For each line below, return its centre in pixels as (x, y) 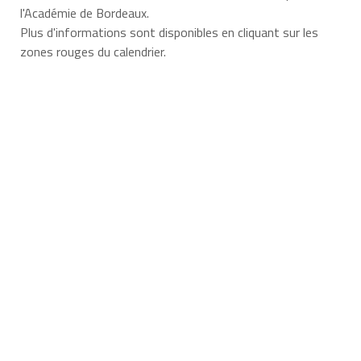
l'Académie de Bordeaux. (84, 12)
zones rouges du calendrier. (93, 51)
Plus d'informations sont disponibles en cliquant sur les (169, 32)
